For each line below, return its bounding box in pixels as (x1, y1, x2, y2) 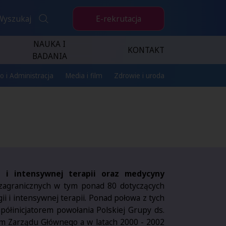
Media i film (65, 71, 103, 80)
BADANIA (32, 50, 67, 62)
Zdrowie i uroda (114, 71, 164, 80)
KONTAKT (128, 44, 164, 56)
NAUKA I (33, 38, 66, 50)
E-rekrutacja (96, 13, 141, 24)
